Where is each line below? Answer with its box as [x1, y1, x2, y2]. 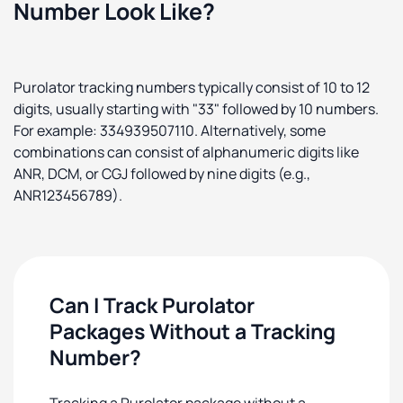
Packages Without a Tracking [49, 317, 336, 345]
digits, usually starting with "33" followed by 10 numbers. [13, 99, 379, 119]
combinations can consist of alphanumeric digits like [13, 142, 359, 162]
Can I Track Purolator [49, 291, 255, 319]
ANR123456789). [13, 185, 122, 205]
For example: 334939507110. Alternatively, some [13, 121, 326, 140]
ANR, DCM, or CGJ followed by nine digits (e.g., [13, 164, 310, 184]
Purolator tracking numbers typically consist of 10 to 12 [13, 77, 370, 97]
